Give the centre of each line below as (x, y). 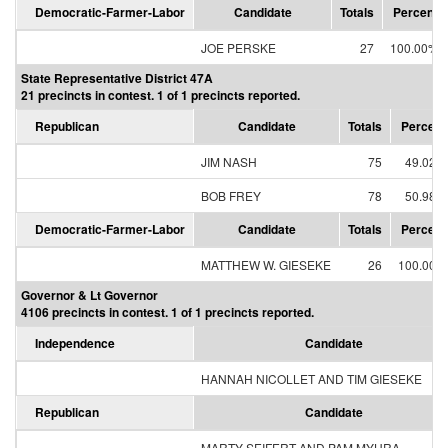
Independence (75, 343)
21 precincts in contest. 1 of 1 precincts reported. (160, 95)
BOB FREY (231, 195)
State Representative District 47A (117, 78)
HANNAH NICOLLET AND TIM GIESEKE (311, 378)
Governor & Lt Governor (89, 295)
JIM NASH (229, 161)
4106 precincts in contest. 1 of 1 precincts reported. (167, 312)
